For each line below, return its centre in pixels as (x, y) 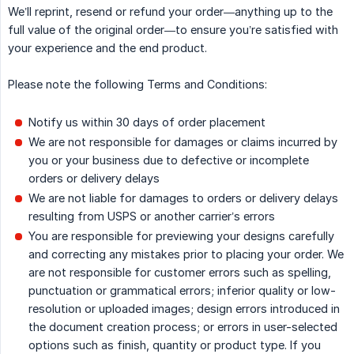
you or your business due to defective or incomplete (169, 160)
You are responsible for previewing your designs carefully (181, 236)
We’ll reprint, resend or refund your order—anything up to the (170, 12)
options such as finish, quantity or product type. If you (175, 345)
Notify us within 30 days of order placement (147, 122)
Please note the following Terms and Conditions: (137, 85)
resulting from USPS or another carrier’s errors (152, 217)
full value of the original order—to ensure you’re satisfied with (173, 30)
